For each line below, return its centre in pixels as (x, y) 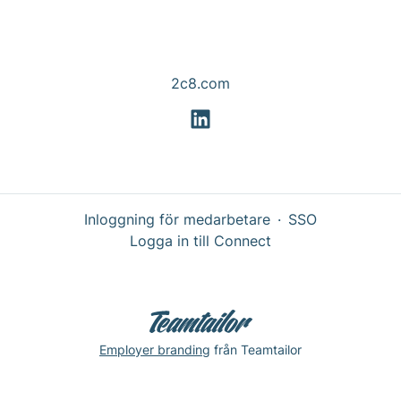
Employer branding (155, 349)
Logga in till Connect (200, 241)
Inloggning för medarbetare (177, 220)
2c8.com (200, 83)
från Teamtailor (256, 349)
